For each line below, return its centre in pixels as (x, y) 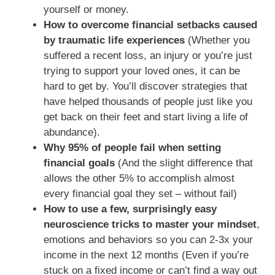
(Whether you (217, 41)
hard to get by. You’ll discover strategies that (145, 87)
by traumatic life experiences (114, 41)
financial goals (79, 163)
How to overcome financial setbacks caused (150, 25)
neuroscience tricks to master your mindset (150, 225)
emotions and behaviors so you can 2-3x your (148, 240)
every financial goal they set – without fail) (140, 194)
